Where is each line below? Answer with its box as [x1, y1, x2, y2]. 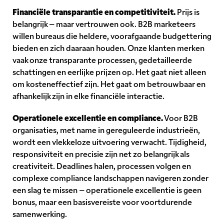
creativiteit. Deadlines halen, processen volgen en [12, 160, 191, 171]
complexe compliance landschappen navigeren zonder [12, 172, 208, 183]
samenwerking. [12, 208, 67, 219]
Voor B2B [163, 112, 198, 123]
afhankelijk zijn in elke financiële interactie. [12, 90, 164, 101]
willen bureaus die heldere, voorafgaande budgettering [12, 30, 211, 41]
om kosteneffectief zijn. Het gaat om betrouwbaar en [12, 78, 205, 89]
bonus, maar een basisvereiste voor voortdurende [12, 196, 192, 207]
